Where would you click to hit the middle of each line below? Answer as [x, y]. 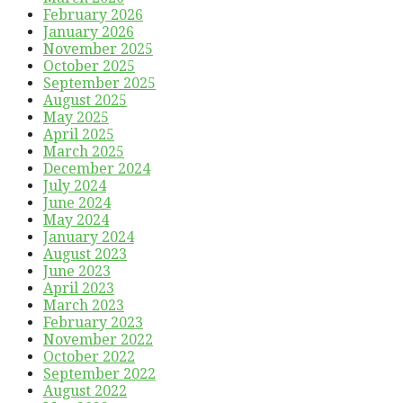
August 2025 [85, 100]
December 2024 [97, 168]
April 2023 [79, 288]
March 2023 [84, 305]
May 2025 [76, 117]
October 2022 [89, 356]
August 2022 [85, 390]
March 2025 [84, 151]
